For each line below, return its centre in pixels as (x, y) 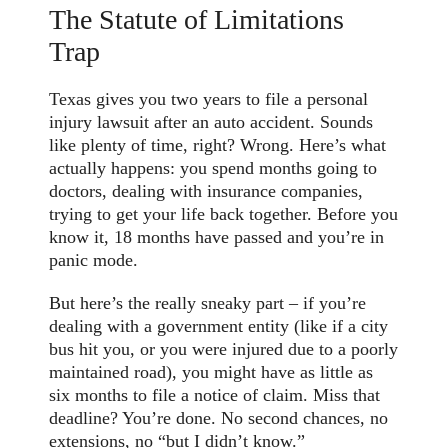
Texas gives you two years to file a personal (209, 99)
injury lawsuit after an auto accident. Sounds (211, 122)
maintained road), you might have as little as (211, 372)
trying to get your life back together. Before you (224, 214)
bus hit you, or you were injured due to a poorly (224, 349)
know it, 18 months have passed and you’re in (217, 237)
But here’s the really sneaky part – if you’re (208, 303)
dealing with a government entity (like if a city (219, 326)
